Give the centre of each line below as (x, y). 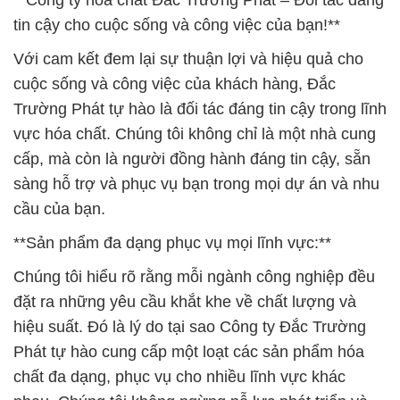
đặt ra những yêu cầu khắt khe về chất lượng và (185, 302)
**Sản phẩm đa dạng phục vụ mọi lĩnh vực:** (172, 243)
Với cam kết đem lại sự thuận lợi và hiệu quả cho (188, 59)
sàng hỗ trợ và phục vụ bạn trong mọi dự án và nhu (196, 184)
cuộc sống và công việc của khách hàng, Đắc (175, 84)
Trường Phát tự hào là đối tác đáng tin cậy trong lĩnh (200, 109)
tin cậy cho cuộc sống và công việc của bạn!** (177, 25)
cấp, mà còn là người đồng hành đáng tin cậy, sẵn (192, 159)
